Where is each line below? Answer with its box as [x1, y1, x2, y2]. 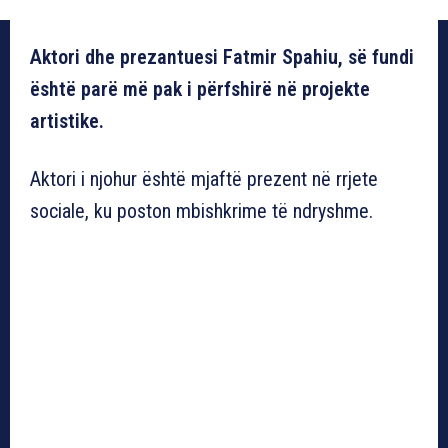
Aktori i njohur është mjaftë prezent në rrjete [30, 166, 378, 191]
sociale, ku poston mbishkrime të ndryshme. [30, 198, 373, 223]
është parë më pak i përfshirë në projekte [30, 76, 370, 101]
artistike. [30, 108, 104, 133]
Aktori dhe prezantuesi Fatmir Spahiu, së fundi [30, 44, 414, 69]
